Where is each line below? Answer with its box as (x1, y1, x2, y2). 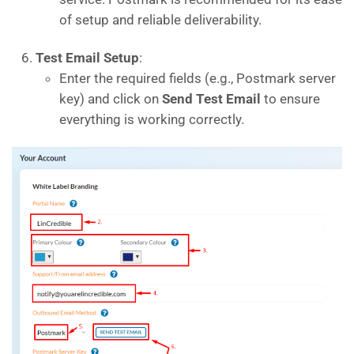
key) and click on (59, 91, 162, 107)
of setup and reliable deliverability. (59, 12, 262, 28)
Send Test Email (162, 91, 261, 107)
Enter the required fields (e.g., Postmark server (59, 70, 336, 86)
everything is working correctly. (59, 111, 244, 127)
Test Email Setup (36, 50, 139, 66)
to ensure (261, 91, 320, 107)
